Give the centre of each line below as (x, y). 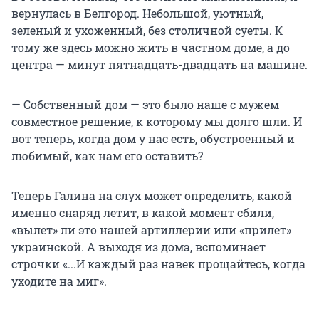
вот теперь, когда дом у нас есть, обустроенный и (153, 139)
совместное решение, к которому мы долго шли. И (157, 122)
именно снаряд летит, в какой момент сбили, (143, 213)
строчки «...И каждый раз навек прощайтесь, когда (158, 264)
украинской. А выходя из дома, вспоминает (138, 247)
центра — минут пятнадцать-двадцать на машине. (159, 65)
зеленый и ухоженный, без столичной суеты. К (147, 31)
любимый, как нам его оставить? (107, 156)
